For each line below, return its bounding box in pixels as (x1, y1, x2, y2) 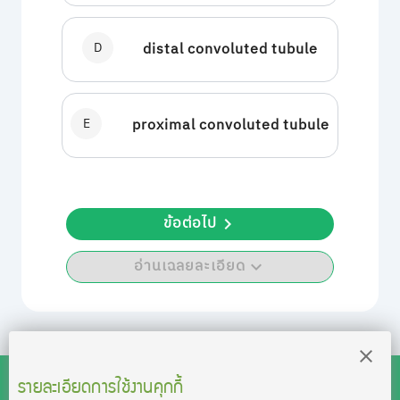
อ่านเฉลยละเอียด (134, 254, 246, 279)
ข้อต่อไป (162, 212, 217, 237)
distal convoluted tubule (143, 37, 319, 62)
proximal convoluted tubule (131, 112, 329, 137)
